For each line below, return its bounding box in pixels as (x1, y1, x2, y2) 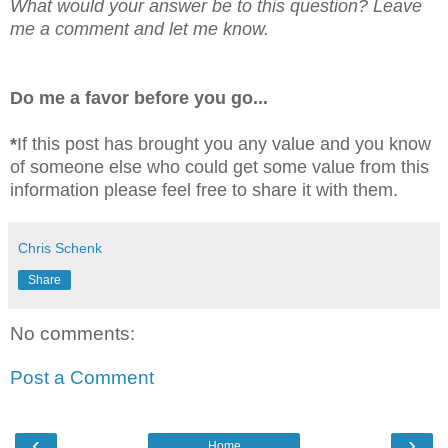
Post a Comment (10, 367, 154, 388)
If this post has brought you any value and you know (17, 134, 431, 155)
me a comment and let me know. (10, 19, 269, 40)
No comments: (10, 323, 135, 345)
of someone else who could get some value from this (10, 157, 429, 178)
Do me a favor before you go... (10, 88, 268, 109)
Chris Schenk (18, 240, 102, 257)
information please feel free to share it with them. (10, 180, 398, 201)
